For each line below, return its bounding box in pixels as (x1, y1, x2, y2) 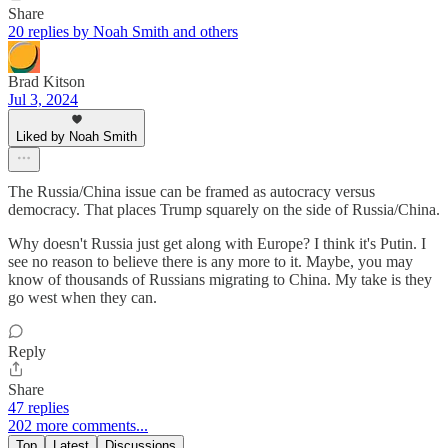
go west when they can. (8, 289, 157, 307)
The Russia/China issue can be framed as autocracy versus (8, 183, 375, 201)
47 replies (8, 399, 69, 417)
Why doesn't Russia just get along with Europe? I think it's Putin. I (8, 235, 426, 253)
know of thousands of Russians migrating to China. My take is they (8, 271, 432, 289)
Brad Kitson (8, 73, 85, 91)
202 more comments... (8, 417, 148, 435)
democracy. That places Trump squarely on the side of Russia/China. (8, 201, 440, 219)
